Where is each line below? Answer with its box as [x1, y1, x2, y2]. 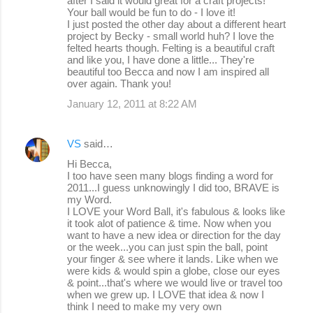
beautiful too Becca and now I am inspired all [67, 65, 269, 78]
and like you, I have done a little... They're [67, 53, 254, 66]
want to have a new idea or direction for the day [67, 228, 281, 241]
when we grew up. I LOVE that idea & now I [67, 288, 264, 300]
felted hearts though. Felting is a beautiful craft [67, 41, 275, 54]
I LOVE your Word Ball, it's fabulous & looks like [67, 205, 285, 217]
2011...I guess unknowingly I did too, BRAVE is [67, 181, 279, 194]
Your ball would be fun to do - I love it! [67, 6, 235, 18]
